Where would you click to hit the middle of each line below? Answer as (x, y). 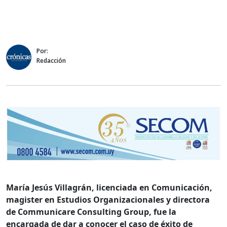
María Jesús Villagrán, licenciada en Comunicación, (109, 188)
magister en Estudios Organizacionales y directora (108, 200)
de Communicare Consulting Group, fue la (91, 212)
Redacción (51, 60)
